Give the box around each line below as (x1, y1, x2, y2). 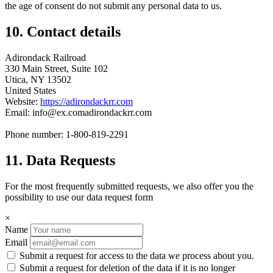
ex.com (57, 107, 85, 118)
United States (5, 85, 56, 96)
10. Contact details (5, 23, 121, 40)
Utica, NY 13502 (5, 74, 71, 85)
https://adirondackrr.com (40, 96, 133, 107)
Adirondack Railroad (5, 52, 86, 63)
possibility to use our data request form (5, 191, 153, 202)
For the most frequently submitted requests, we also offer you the (5, 180, 253, 191)
